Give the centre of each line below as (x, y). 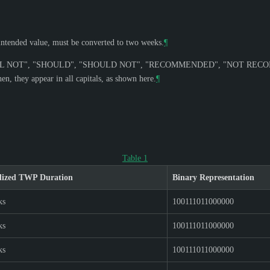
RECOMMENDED (182, 64)
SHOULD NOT (110, 64)
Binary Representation (213, 177)
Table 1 (135, 158)
